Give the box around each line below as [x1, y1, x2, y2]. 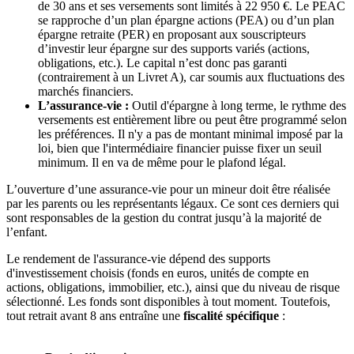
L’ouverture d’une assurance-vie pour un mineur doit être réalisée [6, 183, 330, 197]
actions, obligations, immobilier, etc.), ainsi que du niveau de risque [6, 281, 340, 295]
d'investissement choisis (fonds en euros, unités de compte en [6, 266, 309, 281]
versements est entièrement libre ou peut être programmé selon [38, 113, 347, 127]
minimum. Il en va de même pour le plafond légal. [38, 156, 286, 170]
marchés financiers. [38, 85, 134, 99]
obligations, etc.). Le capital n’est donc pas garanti [38, 56, 287, 70]
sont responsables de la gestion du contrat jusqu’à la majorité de [6, 211, 322, 225]
